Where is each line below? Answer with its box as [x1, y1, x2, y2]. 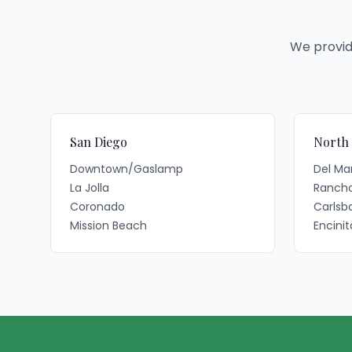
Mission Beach [70, 218, 147, 233]
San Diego [70, 134, 127, 150]
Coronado [70, 199, 125, 214]
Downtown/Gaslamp [70, 161, 183, 177]
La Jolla [70, 180, 109, 196]
